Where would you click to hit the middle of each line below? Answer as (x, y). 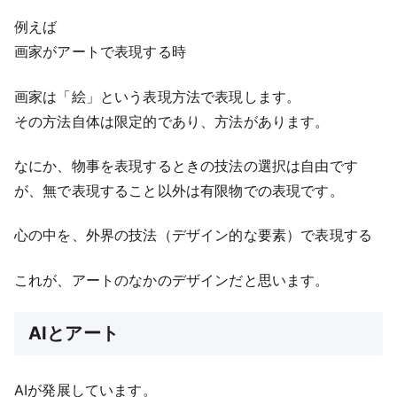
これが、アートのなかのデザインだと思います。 (172, 280)
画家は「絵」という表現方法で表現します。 (158, 96)
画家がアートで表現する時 (100, 52)
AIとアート (74, 334)
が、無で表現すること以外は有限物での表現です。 (179, 191)
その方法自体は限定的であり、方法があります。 (172, 121)
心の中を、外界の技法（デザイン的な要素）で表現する (194, 235)
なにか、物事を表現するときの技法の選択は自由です (186, 166)
